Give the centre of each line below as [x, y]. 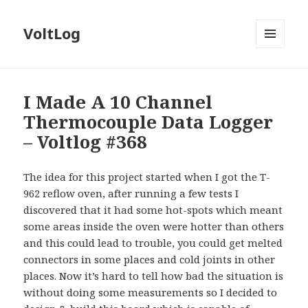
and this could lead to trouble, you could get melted [153, 243]
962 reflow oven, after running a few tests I [131, 194]
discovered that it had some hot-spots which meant [153, 210]
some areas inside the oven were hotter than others [154, 227]
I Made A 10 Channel [118, 102]
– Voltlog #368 [86, 142]
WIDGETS [276, 77]
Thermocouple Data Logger [148, 122]
